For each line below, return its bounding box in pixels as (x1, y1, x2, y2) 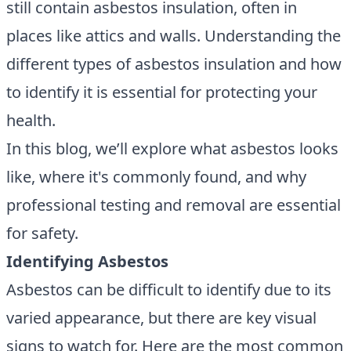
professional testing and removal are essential (6, 194, 341, 215)
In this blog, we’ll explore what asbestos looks (6, 137, 338, 159)
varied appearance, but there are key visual (6, 306, 317, 328)
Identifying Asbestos (6, 250, 168, 272)
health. (6, 109, 56, 131)
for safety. (6, 222, 78, 244)
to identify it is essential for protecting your (6, 81, 317, 103)
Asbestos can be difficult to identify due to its (6, 278, 331, 300)
